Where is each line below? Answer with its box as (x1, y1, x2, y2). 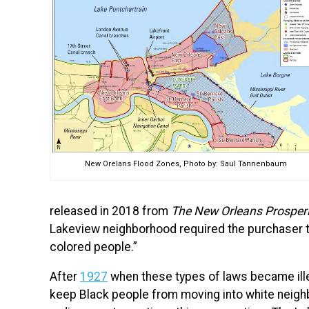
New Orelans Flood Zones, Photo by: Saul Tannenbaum (85, 159, 287, 168)
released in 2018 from (50, 203, 171, 218)
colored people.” (50, 239, 137, 254)
